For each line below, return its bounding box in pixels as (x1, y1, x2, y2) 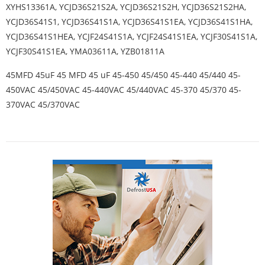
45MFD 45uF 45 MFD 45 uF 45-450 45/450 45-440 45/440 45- (6, 69, 241, 80)
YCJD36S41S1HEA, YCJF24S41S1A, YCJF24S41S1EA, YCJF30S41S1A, (6, 31, 257, 42)
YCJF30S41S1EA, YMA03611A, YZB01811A (6, 46, 164, 57)
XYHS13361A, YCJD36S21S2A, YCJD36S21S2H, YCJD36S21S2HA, (6, 1, 246, 12)
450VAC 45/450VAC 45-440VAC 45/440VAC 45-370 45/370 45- (6, 84, 241, 95)
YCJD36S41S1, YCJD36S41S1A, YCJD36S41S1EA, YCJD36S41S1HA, (6, 16, 253, 27)
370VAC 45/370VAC (6, 99, 80, 110)
